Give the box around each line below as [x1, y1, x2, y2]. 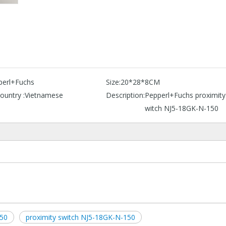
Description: [106, 90, 145, 100]
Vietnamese [24, 90, 63, 100]
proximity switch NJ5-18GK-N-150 [26, 212, 135, 222]
